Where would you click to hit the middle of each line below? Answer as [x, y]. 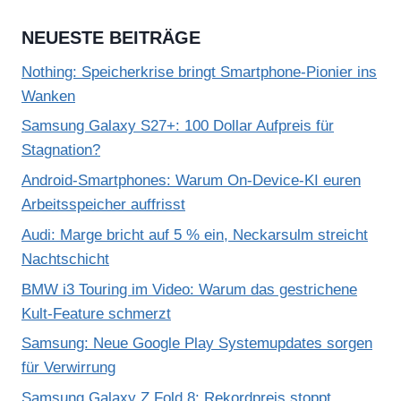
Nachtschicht [65, 259]
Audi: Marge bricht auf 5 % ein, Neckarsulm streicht [195, 235]
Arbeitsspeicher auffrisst [103, 205]
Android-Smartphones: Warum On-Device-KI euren [191, 181]
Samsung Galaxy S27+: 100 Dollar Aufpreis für [178, 126]
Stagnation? [61, 150]
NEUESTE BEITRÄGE [111, 37]
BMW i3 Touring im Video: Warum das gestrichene [189, 289]
